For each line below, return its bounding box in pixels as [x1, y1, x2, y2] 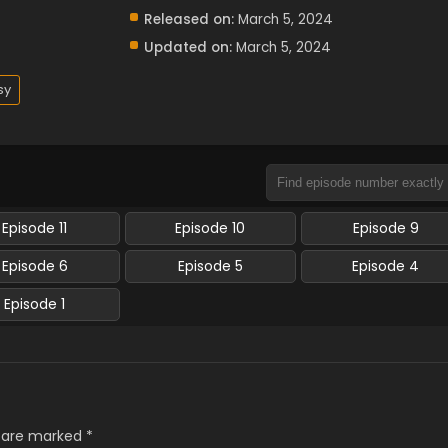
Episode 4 [352, 255, 420, 276]
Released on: [143, 9, 234, 29]
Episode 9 [352, 217, 419, 238]
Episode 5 [177, 255, 243, 276]
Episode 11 [2, 217, 68, 238]
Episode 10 [175, 217, 246, 238]
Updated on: [143, 37, 232, 57]
